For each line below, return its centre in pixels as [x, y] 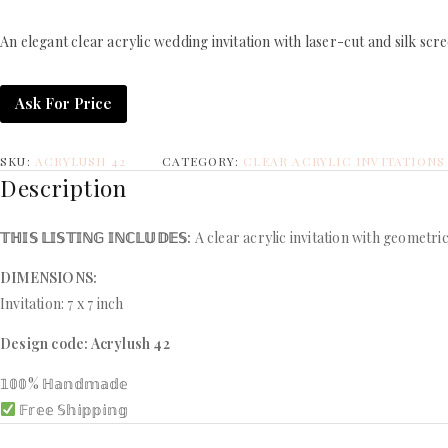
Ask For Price [63, 103]
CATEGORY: [203, 161]
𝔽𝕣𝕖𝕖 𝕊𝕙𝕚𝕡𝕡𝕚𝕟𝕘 [71, 410]
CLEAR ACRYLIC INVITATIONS [344, 161]
